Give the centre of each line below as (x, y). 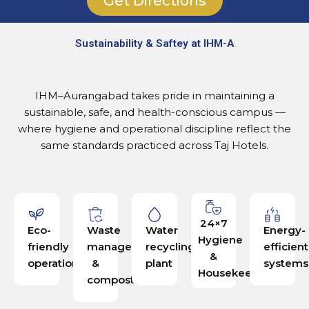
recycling (171, 247)
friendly (48, 247)
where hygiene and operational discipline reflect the (154, 129)
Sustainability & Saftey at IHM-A (154, 44)
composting (119, 280)
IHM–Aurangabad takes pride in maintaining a (154, 96)
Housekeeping (237, 273)
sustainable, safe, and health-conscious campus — (154, 112)
